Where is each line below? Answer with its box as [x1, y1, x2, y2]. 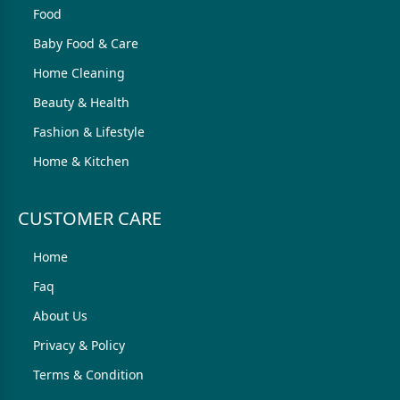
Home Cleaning [33, 64, 125, 81]
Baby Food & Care [33, 35, 138, 52]
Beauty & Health [33, 94, 129, 111]
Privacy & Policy [33, 337, 125, 354]
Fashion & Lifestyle [33, 123, 145, 140]
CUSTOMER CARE [18, 206, 162, 230]
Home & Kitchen [33, 153, 129, 170]
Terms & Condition [33, 366, 144, 383]
